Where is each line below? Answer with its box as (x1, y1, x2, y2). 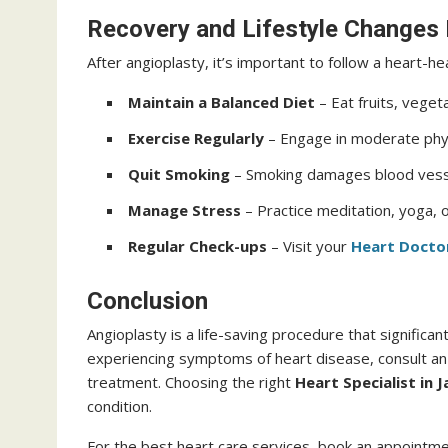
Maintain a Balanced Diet (128, 92, 315, 112)
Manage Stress (128, 200, 241, 220)
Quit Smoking (128, 164, 230, 184)
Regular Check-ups (128, 236, 267, 256)
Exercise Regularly (128, 128, 264, 148)
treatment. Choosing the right (87, 372, 295, 392)
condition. (87, 396, 152, 416)
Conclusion (87, 287, 208, 315)
